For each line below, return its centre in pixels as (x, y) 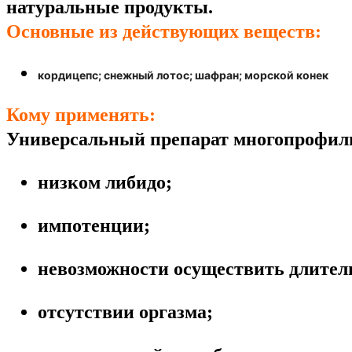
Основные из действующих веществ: (164, 32)
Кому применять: (81, 115)
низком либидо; (105, 183)
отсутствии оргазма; (125, 312)
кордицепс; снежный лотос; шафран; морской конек (183, 75)
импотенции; (94, 226)
